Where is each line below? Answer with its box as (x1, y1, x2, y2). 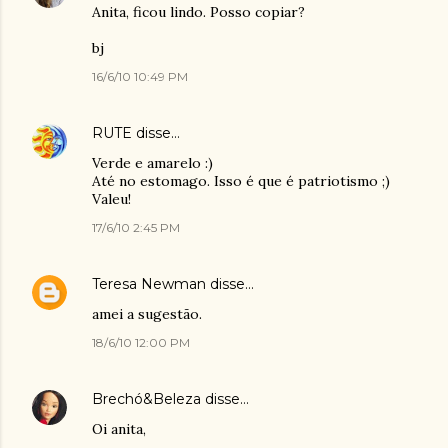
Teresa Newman (92, 275, 206, 293)
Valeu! (92, 190, 131, 208)
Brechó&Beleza (92, 390, 201, 408)
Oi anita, (92, 420, 146, 438)
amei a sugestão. (92, 305, 202, 323)
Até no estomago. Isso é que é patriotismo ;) (92, 172, 390, 190)
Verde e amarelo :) (92, 154, 213, 172)
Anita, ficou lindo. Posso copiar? (92, 3, 305, 21)
